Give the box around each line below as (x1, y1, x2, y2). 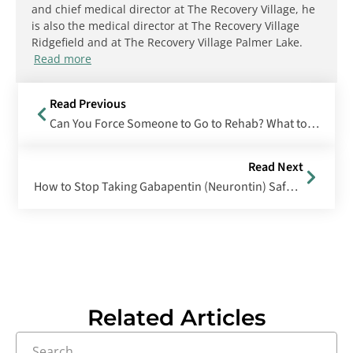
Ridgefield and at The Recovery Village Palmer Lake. (32, 34, 303, 50)
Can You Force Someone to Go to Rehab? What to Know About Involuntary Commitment (307, 114, 319, 132)
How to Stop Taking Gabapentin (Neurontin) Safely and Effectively (286, 177, 298, 195)
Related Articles (87, 303, 266, 331)
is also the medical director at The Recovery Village (32, 17, 299, 33)
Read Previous (50, 95, 126, 113)
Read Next (248, 158, 303, 176)
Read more (34, 50, 91, 66)
